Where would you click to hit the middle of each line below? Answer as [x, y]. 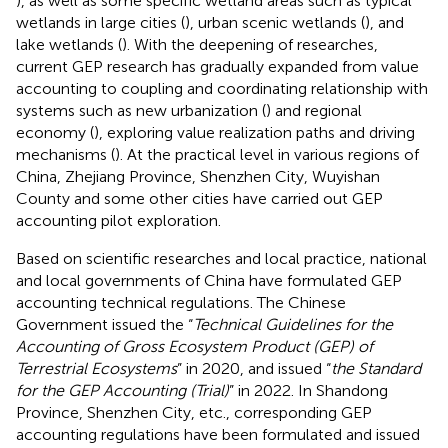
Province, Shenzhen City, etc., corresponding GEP [194, 412]
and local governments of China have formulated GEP [209, 280]
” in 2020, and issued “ [254, 368]
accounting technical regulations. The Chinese [181, 302]
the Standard [376, 368]
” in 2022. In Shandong [308, 390]
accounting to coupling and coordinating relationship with [222, 88]
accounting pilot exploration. [118, 220]
